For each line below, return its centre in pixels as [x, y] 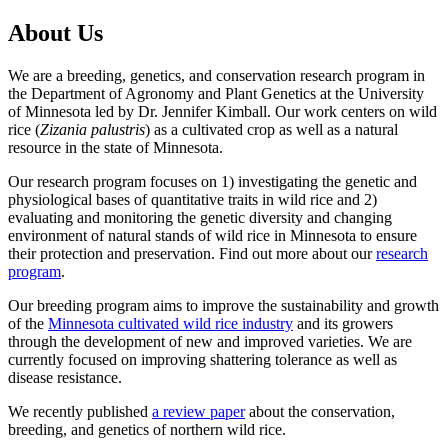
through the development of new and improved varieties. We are [210, 342]
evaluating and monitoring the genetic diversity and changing [200, 218]
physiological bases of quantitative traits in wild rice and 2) [192, 200]
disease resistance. [65, 378]
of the [28, 324]
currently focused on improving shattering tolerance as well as [202, 360]
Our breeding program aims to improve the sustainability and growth [223, 306]
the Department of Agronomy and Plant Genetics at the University [216, 94]
